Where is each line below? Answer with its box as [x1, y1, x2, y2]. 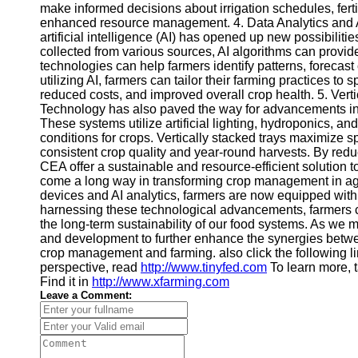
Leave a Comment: [40, 289, 132, 301]
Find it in [40, 275, 92, 288]
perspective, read [40, 261, 141, 274]
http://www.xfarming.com [92, 275, 229, 288]
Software [26, 21, 89, 38]
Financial [26, 2, 88, 20]
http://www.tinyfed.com [141, 261, 267, 274]
